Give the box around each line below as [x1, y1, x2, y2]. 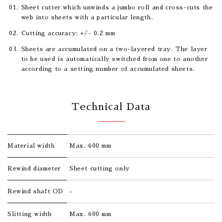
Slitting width [7, 211, 52, 217]
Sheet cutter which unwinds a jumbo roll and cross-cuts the [21, 4, 213, 10]
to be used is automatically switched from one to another [21, 55, 208, 62]
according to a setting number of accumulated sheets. [21, 65, 195, 72]
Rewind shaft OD [7, 188, 63, 194]
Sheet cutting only [69, 165, 130, 171]
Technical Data [71, 101, 151, 111]
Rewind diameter [7, 165, 61, 171]
